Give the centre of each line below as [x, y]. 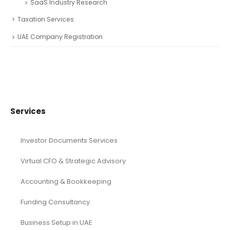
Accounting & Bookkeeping [66, 181]
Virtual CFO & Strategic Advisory [73, 161]
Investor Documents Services [69, 140]
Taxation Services [46, 19]
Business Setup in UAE [56, 222]
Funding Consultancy [55, 202]
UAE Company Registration [60, 37]
